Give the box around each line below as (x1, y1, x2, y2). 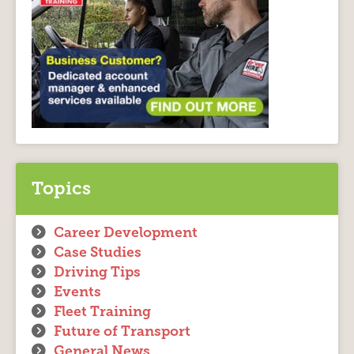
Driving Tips (54, 263, 141, 280)
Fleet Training (54, 303, 151, 319)
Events (54, 283, 101, 299)
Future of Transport (54, 322, 190, 339)
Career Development (54, 224, 198, 240)
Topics (32, 178, 91, 198)
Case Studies (54, 243, 141, 260)
